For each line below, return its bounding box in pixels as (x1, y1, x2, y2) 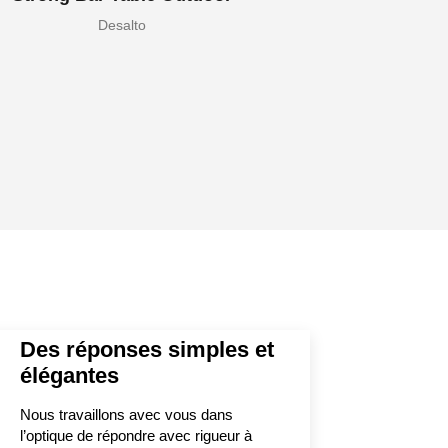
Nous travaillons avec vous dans (19, 405, 233, 423)
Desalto (98, 16, 147, 33)
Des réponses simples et (19, 336, 274, 362)
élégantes (19, 362, 119, 388)
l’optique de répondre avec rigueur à (19, 426, 252, 444)
